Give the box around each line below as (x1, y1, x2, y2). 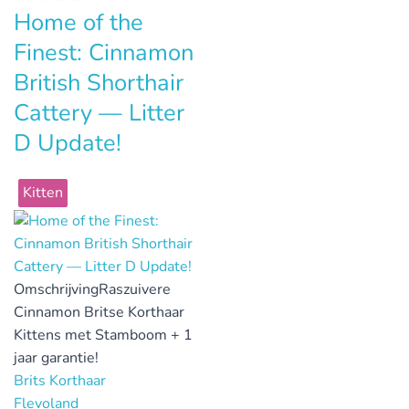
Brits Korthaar (14, 370, 106, 391)
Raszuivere (99, 278, 171, 299)
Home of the (14, 5, 143, 38)
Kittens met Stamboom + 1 (14, 324, 193, 345)
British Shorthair (14, 66, 184, 99)
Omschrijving (14, 278, 99, 299)
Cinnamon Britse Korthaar (14, 301, 184, 322)
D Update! (14, 126, 121, 159)
